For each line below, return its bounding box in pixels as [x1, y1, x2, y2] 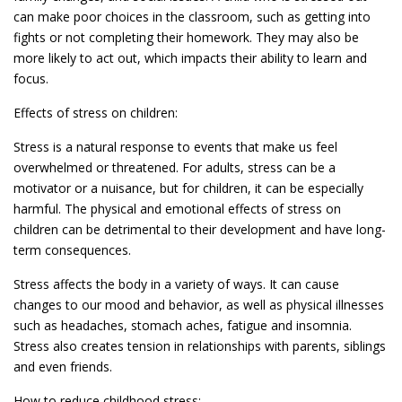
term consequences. [13, 240, 131, 258]
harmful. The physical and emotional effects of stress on [13, 199, 341, 217]
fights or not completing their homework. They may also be [13, 28, 359, 46]
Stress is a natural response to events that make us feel [13, 137, 337, 155]
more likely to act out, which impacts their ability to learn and [13, 48, 367, 66]
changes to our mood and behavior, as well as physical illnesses [13, 295, 384, 313]
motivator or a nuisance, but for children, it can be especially [13, 179, 363, 197]
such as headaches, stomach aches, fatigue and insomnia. [13, 316, 352, 334]
